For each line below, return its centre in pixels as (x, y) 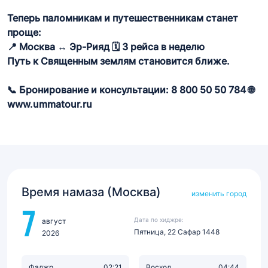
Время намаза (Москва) (91, 192)
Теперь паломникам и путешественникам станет (123, 18)
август (54, 221)
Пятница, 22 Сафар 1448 (177, 232)
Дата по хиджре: (159, 220)
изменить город (219, 194)
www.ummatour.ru (50, 104)
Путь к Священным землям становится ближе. (121, 61)
